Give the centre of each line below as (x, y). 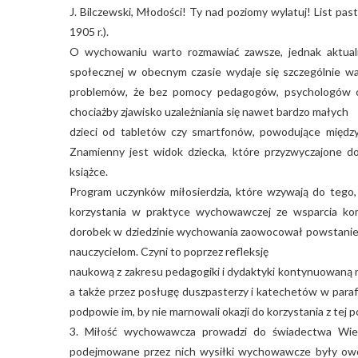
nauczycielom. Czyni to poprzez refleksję (169, 251)
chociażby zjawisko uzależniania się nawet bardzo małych (209, 111)
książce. (89, 171)
